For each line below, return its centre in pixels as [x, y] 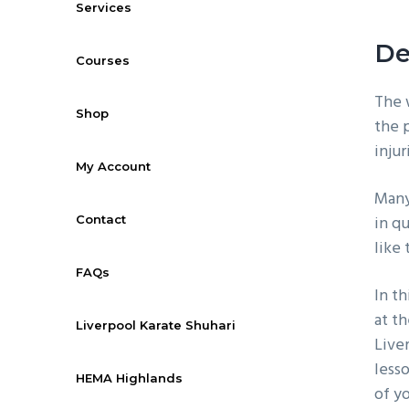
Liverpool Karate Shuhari [156, 325]
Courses [103, 60]
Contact [101, 219]
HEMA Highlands [130, 378]
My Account [114, 166]
